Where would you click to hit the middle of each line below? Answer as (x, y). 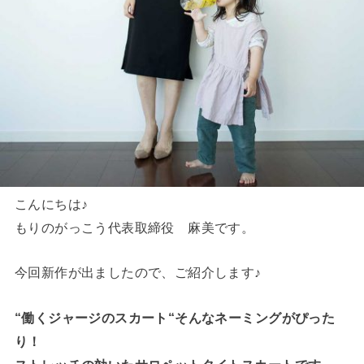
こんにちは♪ (51, 204)
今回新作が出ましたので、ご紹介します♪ (138, 273)
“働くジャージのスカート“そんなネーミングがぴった (175, 317)
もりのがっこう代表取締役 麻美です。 (134, 227)
